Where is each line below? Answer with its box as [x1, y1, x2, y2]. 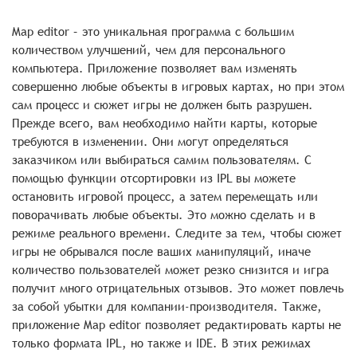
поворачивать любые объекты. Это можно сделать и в [12, 206, 316, 223]
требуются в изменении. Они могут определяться [12, 133, 288, 150]
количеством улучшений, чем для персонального [12, 41, 285, 58]
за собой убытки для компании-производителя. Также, [12, 298, 322, 315]
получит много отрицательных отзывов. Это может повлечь [12, 280, 344, 296]
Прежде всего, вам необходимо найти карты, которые [12, 115, 317, 131]
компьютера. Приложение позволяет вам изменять [12, 60, 297, 76]
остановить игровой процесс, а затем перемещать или [12, 188, 318, 205]
